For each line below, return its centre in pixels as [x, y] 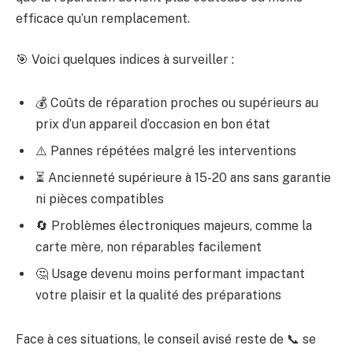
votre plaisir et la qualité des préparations [158, 295]
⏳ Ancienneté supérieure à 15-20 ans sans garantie [183, 178]
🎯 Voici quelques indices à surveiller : [125, 59]
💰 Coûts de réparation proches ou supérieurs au [177, 103]
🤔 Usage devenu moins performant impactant [170, 274]
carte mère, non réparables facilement [149, 247]
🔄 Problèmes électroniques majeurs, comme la [174, 226]
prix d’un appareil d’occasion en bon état [153, 124]
